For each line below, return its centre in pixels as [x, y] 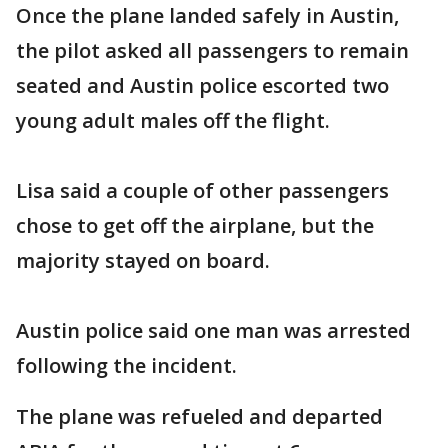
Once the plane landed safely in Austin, [207, 15]
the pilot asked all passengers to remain [212, 50]
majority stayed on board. [143, 260]
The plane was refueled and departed [199, 416]
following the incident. [126, 365]
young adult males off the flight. [173, 120]
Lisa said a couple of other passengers [202, 190]
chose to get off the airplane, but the [195, 225]
